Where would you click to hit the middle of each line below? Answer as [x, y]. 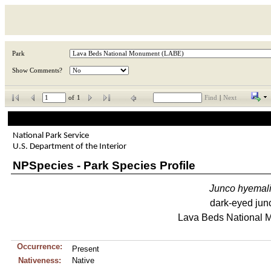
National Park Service [51, 135]
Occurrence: [39, 247]
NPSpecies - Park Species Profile [104, 165]
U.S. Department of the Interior [69, 146]
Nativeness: [39, 260]
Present [85, 249]
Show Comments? [37, 70]
